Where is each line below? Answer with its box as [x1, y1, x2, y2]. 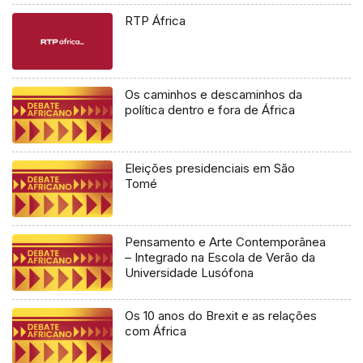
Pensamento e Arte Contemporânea [125, 234, 327, 250]
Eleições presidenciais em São [125, 160, 296, 177]
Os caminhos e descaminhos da [125, 87, 303, 103]
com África [125, 323, 187, 340]
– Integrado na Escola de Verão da [125, 250, 316, 266]
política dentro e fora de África [125, 102, 296, 118]
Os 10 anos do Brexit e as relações [125, 308, 318, 324]
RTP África [125, 13, 186, 29]
